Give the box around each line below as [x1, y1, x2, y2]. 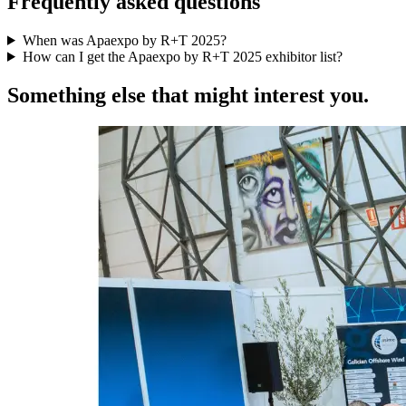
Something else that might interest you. [7, 82, 369, 107]
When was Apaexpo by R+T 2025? [22, 32, 227, 48]
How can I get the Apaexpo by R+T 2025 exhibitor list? [22, 48, 343, 64]
